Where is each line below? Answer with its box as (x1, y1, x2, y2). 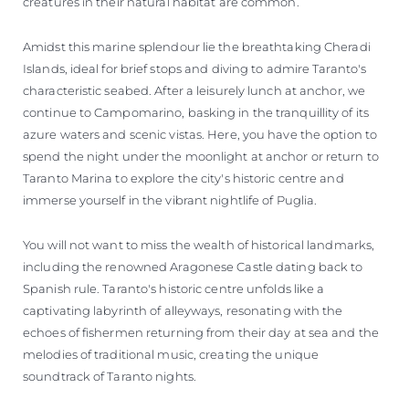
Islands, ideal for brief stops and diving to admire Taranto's (23, 60, 367, 76)
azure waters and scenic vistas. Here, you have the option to (23, 126, 378, 142)
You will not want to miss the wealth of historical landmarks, (23, 236, 375, 252)
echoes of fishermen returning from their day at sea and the (23, 324, 379, 340)
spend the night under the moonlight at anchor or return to (23, 148, 379, 163)
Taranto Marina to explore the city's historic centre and (23, 170, 344, 185)
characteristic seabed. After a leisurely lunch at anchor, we (23, 82, 366, 98)
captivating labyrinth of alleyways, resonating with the (23, 302, 343, 318)
